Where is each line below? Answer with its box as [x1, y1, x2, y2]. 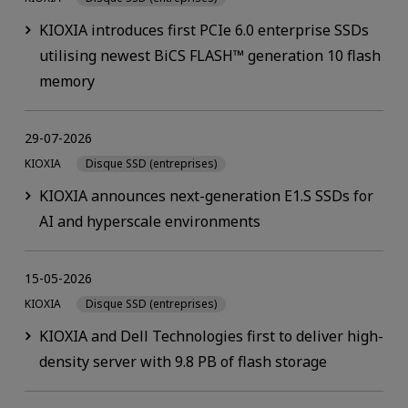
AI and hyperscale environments [38, 211, 260, 232]
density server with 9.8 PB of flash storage [38, 351, 327, 372]
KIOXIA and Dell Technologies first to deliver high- [38, 325, 383, 346]
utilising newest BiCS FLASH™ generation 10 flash [38, 46, 381, 66]
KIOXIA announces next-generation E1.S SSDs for [38, 186, 373, 207]
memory [38, 71, 95, 92]
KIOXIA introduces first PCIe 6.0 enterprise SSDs [38, 20, 369, 41]
